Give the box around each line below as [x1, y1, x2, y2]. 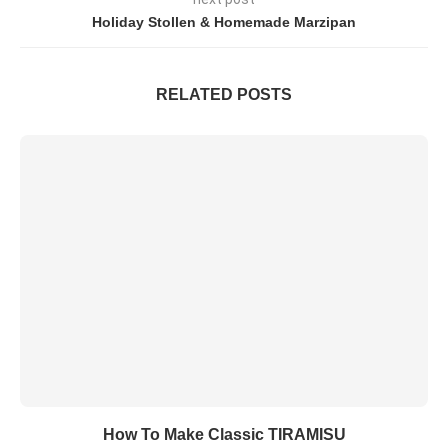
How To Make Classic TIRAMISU [102, 425, 346, 443]
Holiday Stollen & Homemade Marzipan [92, 13, 356, 30]
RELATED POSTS [156, 85, 292, 103]
